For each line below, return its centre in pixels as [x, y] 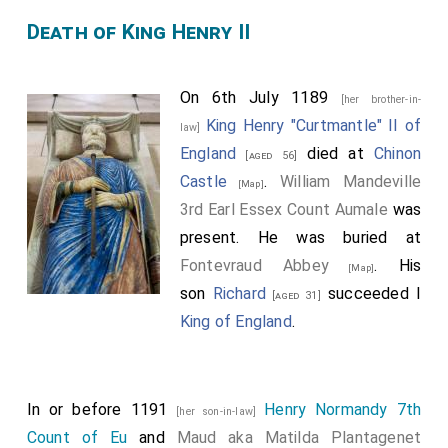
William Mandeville [350, 181]
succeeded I [371, 293]
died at [335, 153]
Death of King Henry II [138, 32]
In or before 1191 [101, 409]
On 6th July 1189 [260, 97]
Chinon [397, 153]
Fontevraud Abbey [254, 265]
